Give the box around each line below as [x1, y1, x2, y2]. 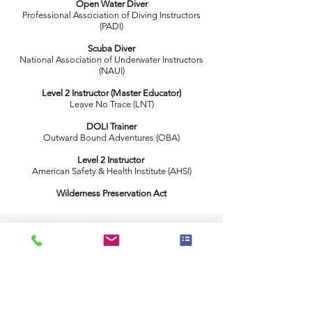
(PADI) [100, 21, 123, 31]
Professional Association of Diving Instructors [22, 10, 201, 20]
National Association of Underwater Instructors [19, 54, 203, 65]
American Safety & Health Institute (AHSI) [31, 166, 192, 176]
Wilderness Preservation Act [56, 188, 166, 198]
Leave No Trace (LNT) [69, 99, 154, 109]
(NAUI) [98, 65, 125, 76]
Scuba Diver [88, 43, 135, 54]
